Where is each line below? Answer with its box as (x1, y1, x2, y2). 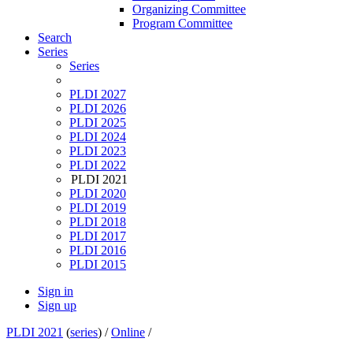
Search (38, 31, 72, 45)
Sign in (38, 284, 73, 299)
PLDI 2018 (69, 215, 126, 229)
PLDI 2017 (69, 229, 126, 243)
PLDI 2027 (69, 87, 126, 102)
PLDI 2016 (69, 243, 126, 258)
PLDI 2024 (69, 130, 126, 144)
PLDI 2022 (69, 158, 126, 173)
